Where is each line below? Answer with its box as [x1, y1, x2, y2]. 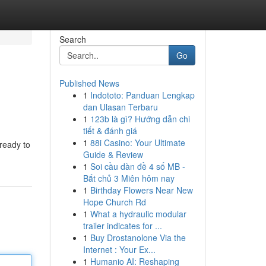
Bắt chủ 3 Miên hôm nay [83, 172, 175, 184]
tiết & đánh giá [83, 125, 137, 137]
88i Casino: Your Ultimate [90, 137, 185, 148]
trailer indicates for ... [83, 220, 162, 232]
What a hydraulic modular [90, 208, 186, 220]
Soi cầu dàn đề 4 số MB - [90, 160, 185, 172]
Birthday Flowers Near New [90, 184, 193, 196]
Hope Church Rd [83, 196, 146, 208]
